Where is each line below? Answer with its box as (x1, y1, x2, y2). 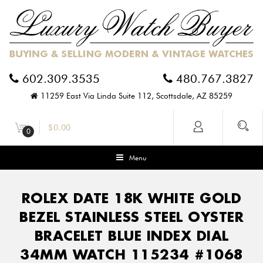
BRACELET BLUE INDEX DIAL (34, 227, 229, 245)
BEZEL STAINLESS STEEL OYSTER (19, 208, 244, 226)
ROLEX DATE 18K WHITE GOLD (21, 189, 242, 207)
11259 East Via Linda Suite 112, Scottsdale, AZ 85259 (38, 91, 232, 101)
